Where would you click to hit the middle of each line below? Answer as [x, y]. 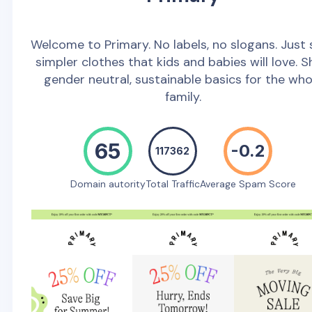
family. [183, 96]
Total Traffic [172, 184]
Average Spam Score [248, 184]
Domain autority [108, 184]
